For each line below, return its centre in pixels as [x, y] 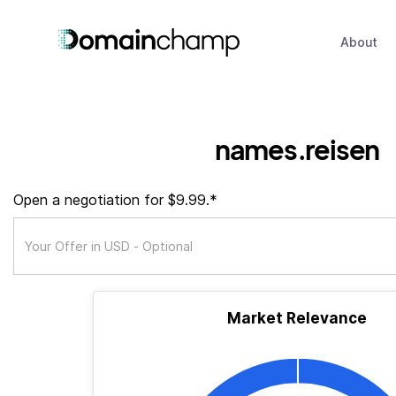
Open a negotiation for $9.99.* [115, 200]
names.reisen [297, 149]
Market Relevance [297, 318]
